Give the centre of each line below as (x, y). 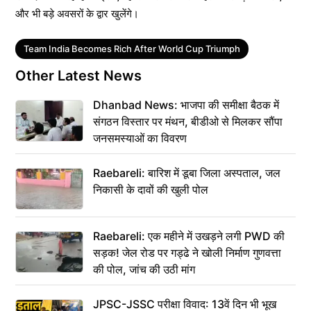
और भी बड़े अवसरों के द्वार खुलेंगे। (77, 13)
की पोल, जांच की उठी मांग (144, 269)
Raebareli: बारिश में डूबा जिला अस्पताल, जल (187, 173)
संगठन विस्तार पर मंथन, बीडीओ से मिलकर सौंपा (188, 121)
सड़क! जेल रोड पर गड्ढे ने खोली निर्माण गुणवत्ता (187, 252)
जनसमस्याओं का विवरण (140, 138)
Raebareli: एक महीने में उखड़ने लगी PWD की (189, 236)
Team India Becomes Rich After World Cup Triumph (132, 48)
